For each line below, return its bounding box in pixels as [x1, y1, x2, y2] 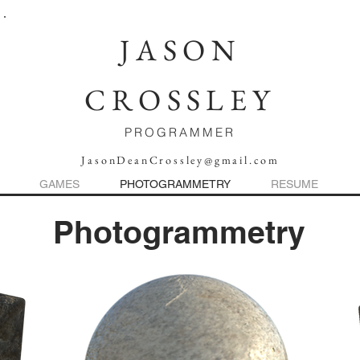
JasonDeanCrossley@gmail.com [81, 153, 280, 167]
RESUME [271, 178, 318, 190]
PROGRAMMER [125, 125, 235, 140]
